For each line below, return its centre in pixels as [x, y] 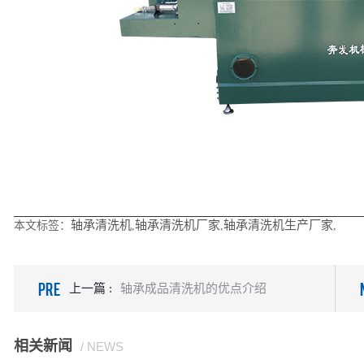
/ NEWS [102, 347]
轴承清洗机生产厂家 [278, 225]
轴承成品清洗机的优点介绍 [193, 288]
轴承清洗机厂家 [177, 225]
